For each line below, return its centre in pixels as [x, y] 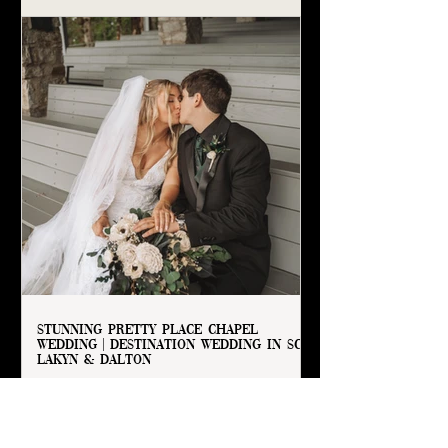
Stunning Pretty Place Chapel [147, 330]
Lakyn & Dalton [94, 360]
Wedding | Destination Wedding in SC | [173, 345]
